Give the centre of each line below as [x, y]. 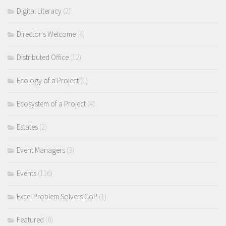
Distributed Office [43, 57]
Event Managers [41, 150]
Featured [30, 219]
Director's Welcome [46, 34]
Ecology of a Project [48, 80]
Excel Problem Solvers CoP [57, 196]
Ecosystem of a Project [51, 103]
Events [26, 173]
